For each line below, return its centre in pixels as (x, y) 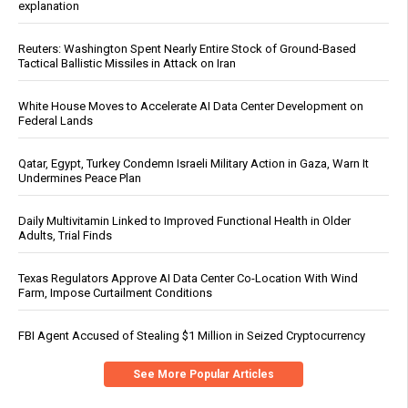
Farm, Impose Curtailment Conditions (115, 293)
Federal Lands (56, 121)
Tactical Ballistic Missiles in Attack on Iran (127, 64)
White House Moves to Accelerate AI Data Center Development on (191, 107)
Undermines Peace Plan (80, 178)
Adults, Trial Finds (65, 236)
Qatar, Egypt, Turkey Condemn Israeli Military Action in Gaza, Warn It (194, 164)
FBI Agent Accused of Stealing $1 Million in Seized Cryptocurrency (192, 336)
